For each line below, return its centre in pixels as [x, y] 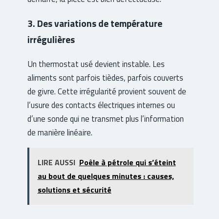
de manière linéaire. [60, 132]
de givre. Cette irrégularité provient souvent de [107, 91]
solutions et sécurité [74, 190]
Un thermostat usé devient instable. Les [96, 64]
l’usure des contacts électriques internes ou [101, 105]
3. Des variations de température [95, 23]
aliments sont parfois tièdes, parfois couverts [105, 78]
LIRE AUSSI [56, 163]
